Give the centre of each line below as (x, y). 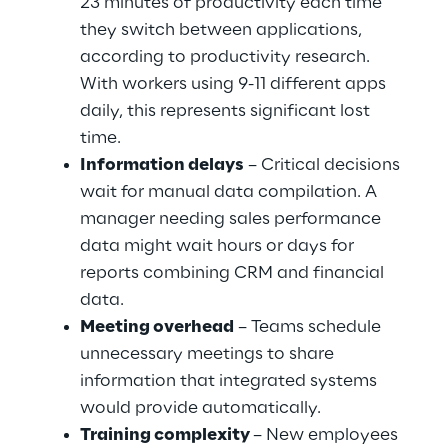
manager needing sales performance (232, 219)
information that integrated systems (230, 381)
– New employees (327, 435)
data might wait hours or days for (219, 246)
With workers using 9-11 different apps (235, 84)
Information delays (162, 165)
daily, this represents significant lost (227, 111)
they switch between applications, (223, 30)
